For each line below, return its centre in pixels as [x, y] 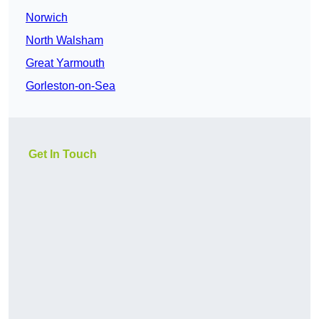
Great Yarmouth [65, 63]
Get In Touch [63, 155]
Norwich [47, 18]
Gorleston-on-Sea [70, 86]
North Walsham [64, 41]
